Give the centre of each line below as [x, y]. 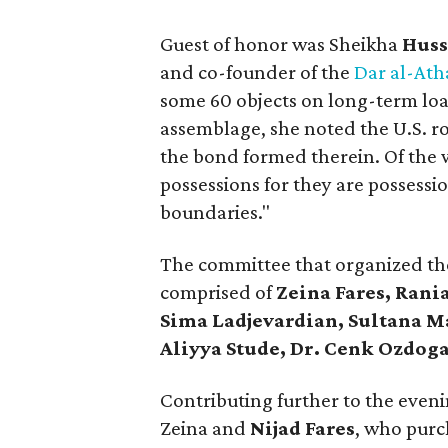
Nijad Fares [303, 428]
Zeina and [205, 428]
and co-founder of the [257, 72]
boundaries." [215, 212]
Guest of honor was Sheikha [281, 44]
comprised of [218, 292]
